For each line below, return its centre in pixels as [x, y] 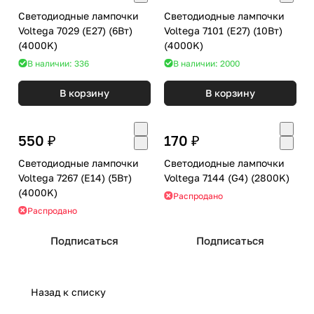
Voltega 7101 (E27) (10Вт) [209, 30]
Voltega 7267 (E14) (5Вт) [63, 177]
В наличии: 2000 [206, 63]
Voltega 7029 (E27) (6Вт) [63, 30]
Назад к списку [68, 292]
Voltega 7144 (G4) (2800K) [270, 177]
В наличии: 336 [58, 63]
